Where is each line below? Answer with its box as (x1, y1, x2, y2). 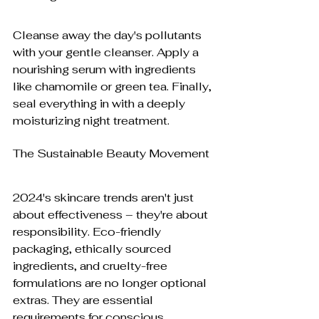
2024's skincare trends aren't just (13, 190, 197, 206)
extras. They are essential (13, 293, 156, 308)
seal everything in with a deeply (13, 96, 188, 112)
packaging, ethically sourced (13, 241, 174, 257)
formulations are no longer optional (13, 276, 209, 291)
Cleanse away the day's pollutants (13, 28, 204, 43)
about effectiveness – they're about (13, 207, 211, 223)
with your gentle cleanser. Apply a (13, 45, 202, 61)
